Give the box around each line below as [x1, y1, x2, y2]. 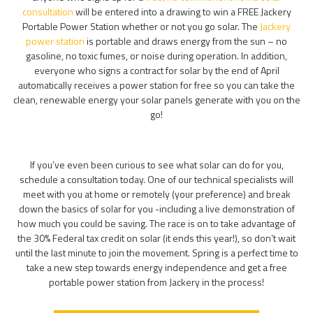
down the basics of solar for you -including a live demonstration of [18, 201, 295, 216]
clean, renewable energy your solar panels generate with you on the [13, 92, 300, 107]
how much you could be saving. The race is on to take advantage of [17, 215, 296, 231]
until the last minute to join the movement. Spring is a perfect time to [15, 245, 298, 260]
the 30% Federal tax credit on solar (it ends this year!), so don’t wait [17, 230, 296, 245]
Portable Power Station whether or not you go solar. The [22, 18, 260, 34]
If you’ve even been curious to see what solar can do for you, [29, 156, 284, 172]
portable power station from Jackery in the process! [49, 274, 264, 289]
